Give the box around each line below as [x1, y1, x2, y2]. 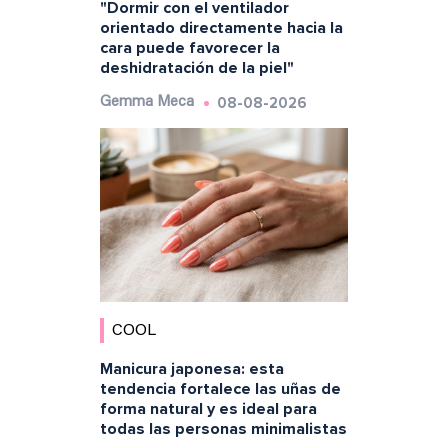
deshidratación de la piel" [99, 58, 294, 79]
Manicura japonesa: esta [99, 358, 284, 379]
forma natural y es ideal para [99, 398, 317, 419]
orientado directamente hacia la [99, 18, 343, 39]
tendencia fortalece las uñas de [99, 378, 341, 399]
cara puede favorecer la [99, 38, 280, 59]
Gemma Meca [99, 95, 194, 111]
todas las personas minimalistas [99, 418, 347, 439]
